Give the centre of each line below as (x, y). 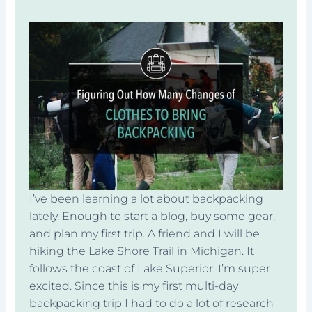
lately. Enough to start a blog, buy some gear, (153, 216)
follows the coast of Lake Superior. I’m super (150, 268)
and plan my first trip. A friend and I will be (145, 233)
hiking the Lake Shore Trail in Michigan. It (142, 251)
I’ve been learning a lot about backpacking (147, 198)
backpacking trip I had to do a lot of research (152, 303)
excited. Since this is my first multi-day (134, 286)
